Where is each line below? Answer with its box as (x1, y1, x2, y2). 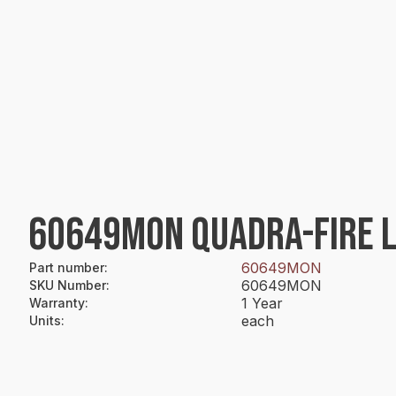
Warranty (29, 295, 85, 310)
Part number (29, 260, 104, 275)
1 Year (241, 294, 283, 312)
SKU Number (29, 278, 106, 293)
